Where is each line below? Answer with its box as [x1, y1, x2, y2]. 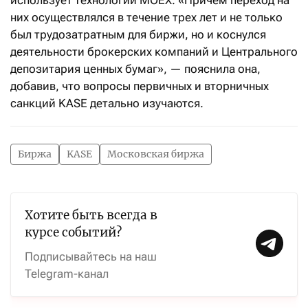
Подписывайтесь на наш [25, 250, 157, 263]
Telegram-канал [25, 267, 109, 280]
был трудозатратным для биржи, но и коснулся [10, 27, 266, 41]
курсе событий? [25, 225, 122, 240]
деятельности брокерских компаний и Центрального [10, 45, 298, 58]
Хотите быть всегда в [25, 208, 157, 223]
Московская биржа [107, 148, 204, 160]
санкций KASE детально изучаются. [10, 96, 203, 110]
